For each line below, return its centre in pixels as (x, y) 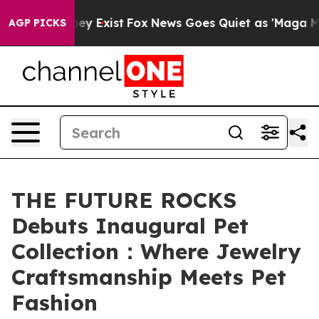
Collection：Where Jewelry (156, 251)
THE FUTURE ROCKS (124, 200)
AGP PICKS (37, 23)
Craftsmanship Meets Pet (149, 277)
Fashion (54, 303)
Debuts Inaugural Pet (130, 226)
